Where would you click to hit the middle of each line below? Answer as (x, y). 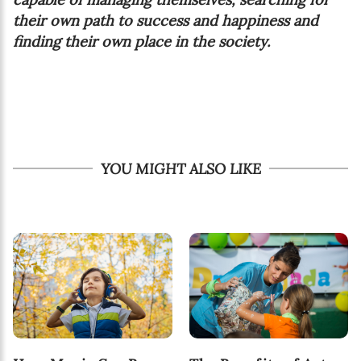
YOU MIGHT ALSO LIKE (180, 168)
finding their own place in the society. (141, 41)
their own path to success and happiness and (166, 20)
